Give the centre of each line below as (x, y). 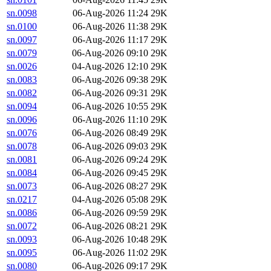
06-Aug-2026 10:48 (110, 240)
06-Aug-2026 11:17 (110, 40)
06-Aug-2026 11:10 (110, 120)
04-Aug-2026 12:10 (110, 67)
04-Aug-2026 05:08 (110, 200)
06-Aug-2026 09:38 (110, 80)
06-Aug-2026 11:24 (110, 13)
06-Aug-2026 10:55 (110, 106)
